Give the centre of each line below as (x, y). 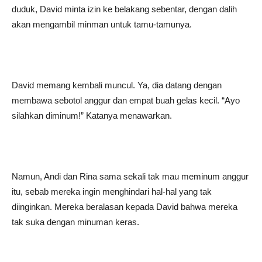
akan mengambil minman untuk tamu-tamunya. (102, 24)
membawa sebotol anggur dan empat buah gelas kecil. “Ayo (126, 100)
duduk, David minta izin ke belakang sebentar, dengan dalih (124, 9)
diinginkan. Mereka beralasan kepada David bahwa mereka (125, 207)
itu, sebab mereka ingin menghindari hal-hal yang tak (112, 192)
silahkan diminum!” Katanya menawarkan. (92, 116)
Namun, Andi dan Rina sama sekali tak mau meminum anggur (130, 176)
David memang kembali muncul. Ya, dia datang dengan (117, 85)
